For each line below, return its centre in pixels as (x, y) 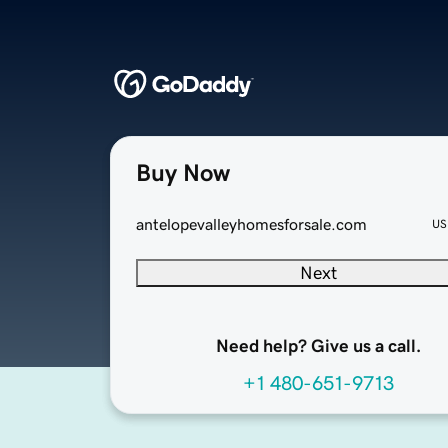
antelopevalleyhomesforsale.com (251, 224)
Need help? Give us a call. (318, 346)
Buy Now (183, 173)
